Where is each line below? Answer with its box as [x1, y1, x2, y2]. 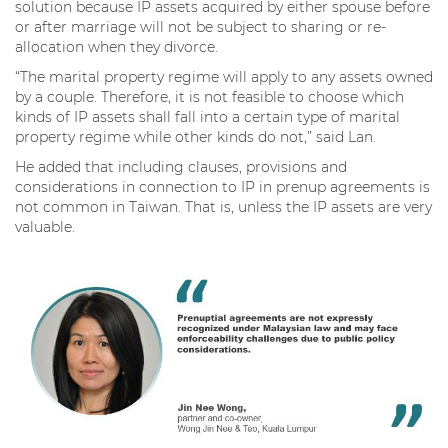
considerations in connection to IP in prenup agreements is [15, 177, 430, 196]
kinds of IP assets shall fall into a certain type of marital [15, 107, 400, 126]
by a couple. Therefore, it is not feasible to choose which [15, 87, 404, 106]
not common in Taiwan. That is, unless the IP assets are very [15, 197, 432, 216]
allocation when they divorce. [15, 37, 222, 56]
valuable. [15, 217, 79, 236]
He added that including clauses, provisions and [15, 157, 347, 176]
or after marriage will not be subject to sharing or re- [15, 17, 386, 36]
